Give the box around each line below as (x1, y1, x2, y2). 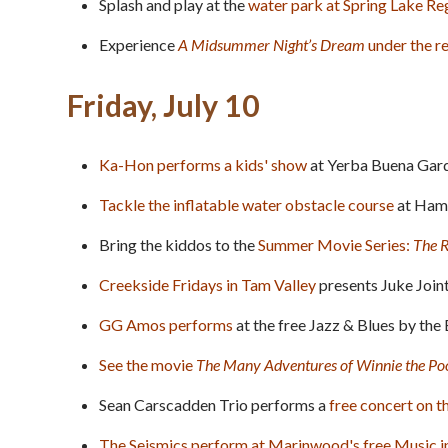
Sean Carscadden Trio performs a (99, 394, 329, 414)
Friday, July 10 (67, 86, 260, 123)
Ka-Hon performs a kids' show (99, 154, 307, 174)
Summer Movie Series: (258, 234, 413, 254)
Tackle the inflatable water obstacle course (99, 194, 394, 214)
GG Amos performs (99, 314, 233, 334)
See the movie (99, 354, 196, 374)
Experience (99, 34, 178, 54)
